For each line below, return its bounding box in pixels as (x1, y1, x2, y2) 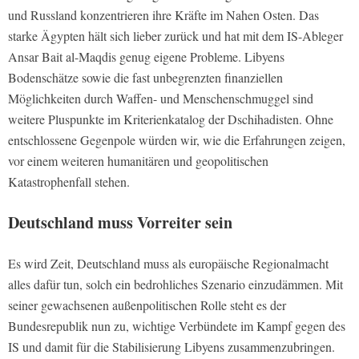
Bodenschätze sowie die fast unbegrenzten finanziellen (8, 69, 283, 87)
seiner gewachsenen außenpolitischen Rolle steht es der (8, 296, 286, 314)
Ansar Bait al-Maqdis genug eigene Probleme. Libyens (8, 48, 284, 66)
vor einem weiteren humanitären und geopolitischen (8, 152, 268, 170)
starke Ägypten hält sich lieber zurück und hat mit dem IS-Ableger (8, 27, 343, 45)
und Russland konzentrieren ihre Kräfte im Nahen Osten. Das (8, 6, 319, 24)
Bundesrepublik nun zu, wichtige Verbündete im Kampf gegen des (8, 317, 345, 335)
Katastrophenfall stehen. (8, 173, 130, 191)
